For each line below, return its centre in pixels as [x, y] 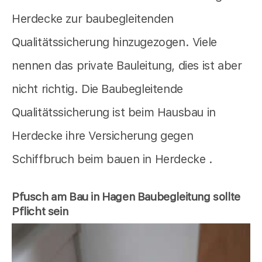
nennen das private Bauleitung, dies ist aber [127, 66]
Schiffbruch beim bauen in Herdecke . [112, 159]
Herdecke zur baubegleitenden [93, 19]
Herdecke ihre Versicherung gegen [103, 136]
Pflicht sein [40, 212]
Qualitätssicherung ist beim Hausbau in [114, 113]
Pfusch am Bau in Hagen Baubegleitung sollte [126, 197]
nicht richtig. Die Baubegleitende [97, 89]
